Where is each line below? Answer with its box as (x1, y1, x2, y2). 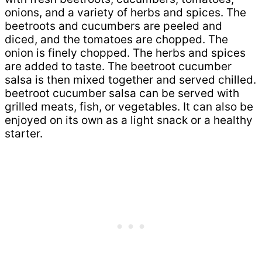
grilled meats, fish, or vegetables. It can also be (5, 99, 253, 113)
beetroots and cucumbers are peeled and (5, 19, 222, 33)
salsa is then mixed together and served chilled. (5, 73, 256, 87)
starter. (5, 126, 43, 140)
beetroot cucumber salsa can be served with (5, 86, 239, 100)
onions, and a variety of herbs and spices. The (5, 5, 246, 19)
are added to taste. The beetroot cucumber (5, 59, 232, 73)
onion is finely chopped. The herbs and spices (5, 46, 246, 60)
